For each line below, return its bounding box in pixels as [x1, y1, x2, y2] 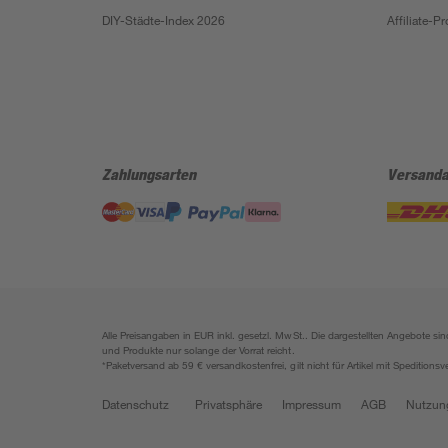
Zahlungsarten [102, 164, 197, 184]
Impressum [282, 396, 341, 412]
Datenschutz [102, 396, 169, 412]
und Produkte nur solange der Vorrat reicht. [102, 344, 295, 356]
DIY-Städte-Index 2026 [102, 12, 225, 28]
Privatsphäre [195, 396, 262, 412]
